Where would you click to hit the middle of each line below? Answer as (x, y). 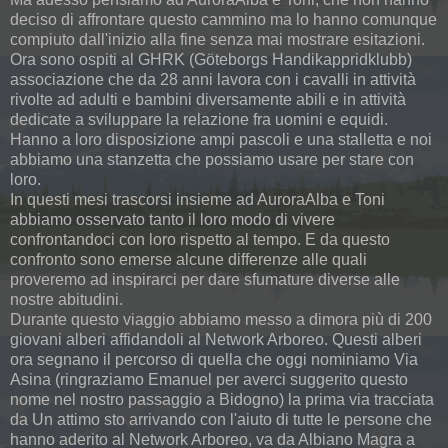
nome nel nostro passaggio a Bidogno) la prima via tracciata (222, 400)
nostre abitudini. (66, 300)
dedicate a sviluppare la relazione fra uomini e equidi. (199, 120)
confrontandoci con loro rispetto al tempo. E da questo (200, 240)
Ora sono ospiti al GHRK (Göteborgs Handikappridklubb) (211, 60)
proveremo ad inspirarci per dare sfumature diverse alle (205, 280)
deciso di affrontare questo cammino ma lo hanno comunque (223, 20)
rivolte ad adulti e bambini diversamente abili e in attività (208, 100)
